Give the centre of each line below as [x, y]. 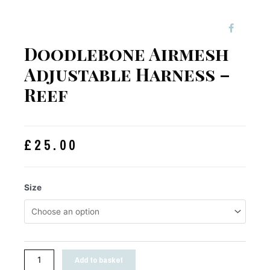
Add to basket [99, 260]
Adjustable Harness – [127, 74]
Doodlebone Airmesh [127, 53]
